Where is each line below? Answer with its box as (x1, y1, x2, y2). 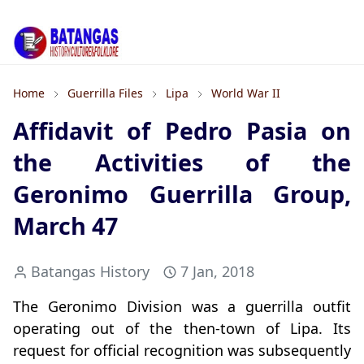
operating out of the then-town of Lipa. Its (13, 318, 351, 339)
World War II (211, 85, 280, 102)
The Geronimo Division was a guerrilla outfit (13, 297, 351, 317)
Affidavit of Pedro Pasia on (13, 115, 351, 147)
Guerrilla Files (67, 85, 143, 102)
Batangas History (31, 262, 149, 282)
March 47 (13, 210, 118, 242)
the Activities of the (13, 146, 351, 179)
